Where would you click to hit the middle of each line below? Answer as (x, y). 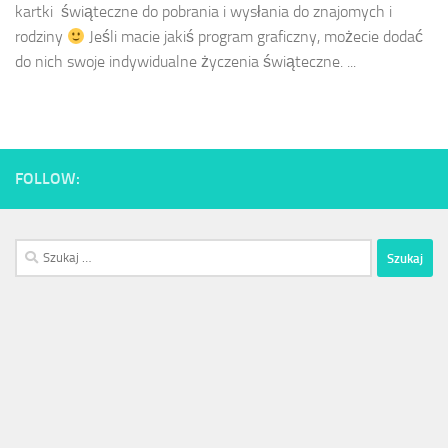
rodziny (41, 37)
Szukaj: (35, 250)
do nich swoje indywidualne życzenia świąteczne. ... (185, 62)
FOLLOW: (47, 179)
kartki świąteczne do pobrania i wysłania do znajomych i (203, 12)
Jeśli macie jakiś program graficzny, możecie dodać (254, 37)
